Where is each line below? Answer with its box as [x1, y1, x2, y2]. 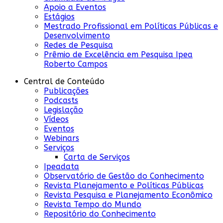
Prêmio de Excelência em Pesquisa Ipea [44, 49, 193, 59]
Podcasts [44, 95, 78, 105]
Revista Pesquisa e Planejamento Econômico [44, 190, 213, 200]
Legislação [44, 105, 83, 114]
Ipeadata [44, 161, 79, 171]
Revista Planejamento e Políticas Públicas [44, 180, 204, 190]
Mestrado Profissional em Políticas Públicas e [44, 21, 218, 31]
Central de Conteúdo [24, 76, 105, 86]
